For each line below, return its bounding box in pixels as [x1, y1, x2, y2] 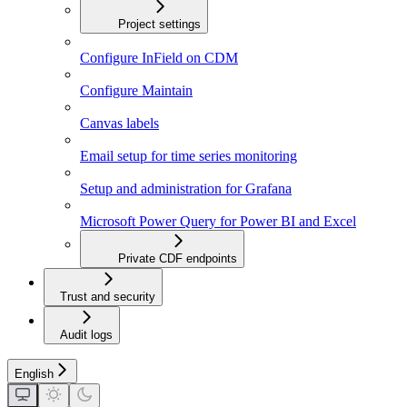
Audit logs [60, 328, 113, 342]
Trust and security [60, 290, 155, 304]
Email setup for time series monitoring [80, 148, 297, 164]
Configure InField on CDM [80, 50, 238, 66]
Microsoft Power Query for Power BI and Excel [80, 213, 356, 230]
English [15, 367, 54, 382]
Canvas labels [80, 115, 159, 132]
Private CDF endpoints [118, 252, 237, 266]
